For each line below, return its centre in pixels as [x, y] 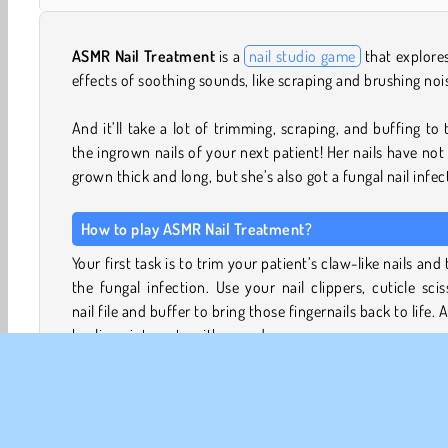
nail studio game [302, 55]
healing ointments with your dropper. [192, 334]
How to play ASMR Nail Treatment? [197, 228]
